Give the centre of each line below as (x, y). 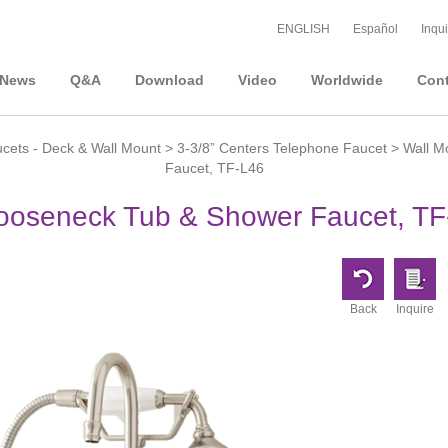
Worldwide (347, 80)
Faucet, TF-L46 (214, 168)
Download (169, 80)
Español (375, 29)
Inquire (415, 309)
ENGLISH (303, 29)
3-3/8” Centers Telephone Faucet (281, 148)
